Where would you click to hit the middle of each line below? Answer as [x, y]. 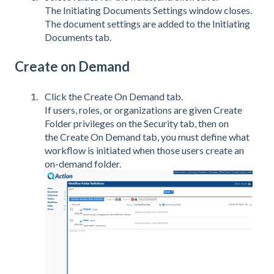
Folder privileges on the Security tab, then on [137, 124]
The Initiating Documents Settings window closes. [148, 10]
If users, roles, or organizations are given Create [143, 110]
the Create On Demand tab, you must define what [147, 137]
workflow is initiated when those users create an [144, 150]
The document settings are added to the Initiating [147, 24]
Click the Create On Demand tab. [114, 97]
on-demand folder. [83, 164]
